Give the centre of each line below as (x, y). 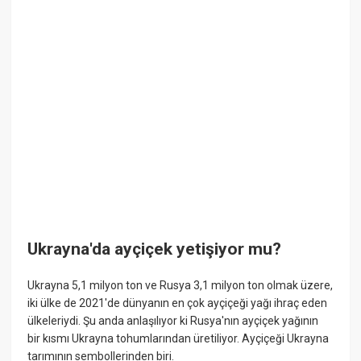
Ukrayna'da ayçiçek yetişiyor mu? (155, 249)
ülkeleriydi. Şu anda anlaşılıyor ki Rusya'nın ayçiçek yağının (173, 321)
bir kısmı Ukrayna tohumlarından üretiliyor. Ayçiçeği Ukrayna (178, 339)
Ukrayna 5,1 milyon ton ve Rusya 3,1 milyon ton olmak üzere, (180, 286)
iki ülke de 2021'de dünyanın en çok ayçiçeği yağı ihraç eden (178, 303)
